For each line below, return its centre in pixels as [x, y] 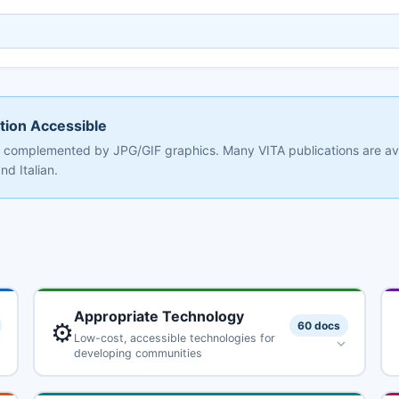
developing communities [138, 353]
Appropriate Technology [159, 316]
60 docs [319, 326]
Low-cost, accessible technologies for [174, 338]
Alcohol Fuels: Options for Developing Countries [191, 390]
